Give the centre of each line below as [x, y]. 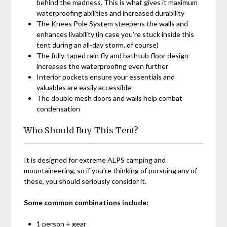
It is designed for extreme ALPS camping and [95, 160]
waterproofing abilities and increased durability [111, 13]
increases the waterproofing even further [103, 66]
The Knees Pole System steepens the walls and [112, 24]
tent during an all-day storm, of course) [98, 45]
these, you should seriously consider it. [85, 181]
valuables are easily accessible [84, 88]
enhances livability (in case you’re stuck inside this [116, 34]
